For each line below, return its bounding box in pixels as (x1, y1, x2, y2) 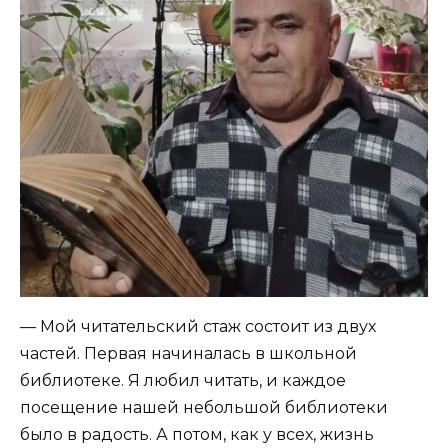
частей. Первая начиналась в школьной (20, 344, 357, 364)
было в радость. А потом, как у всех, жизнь (20, 425, 374, 445)
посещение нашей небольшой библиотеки (20, 398, 388, 418)
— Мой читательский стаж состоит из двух (20, 317, 376, 337)
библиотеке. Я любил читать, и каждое (20, 371, 346, 391)
